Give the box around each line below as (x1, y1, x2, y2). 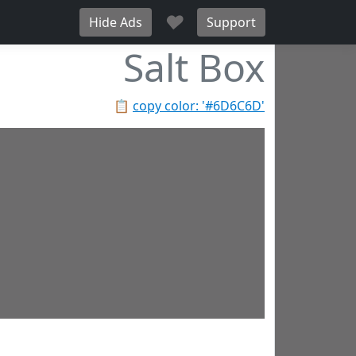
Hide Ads (89, 14, 142, 31)
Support (207, 14, 256, 31)
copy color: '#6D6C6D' (133, 97, 265, 114)
